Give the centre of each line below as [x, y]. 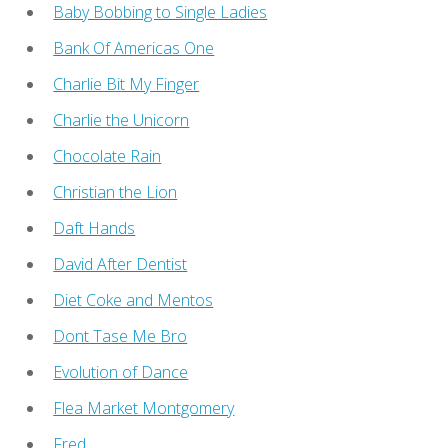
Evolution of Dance [121, 371]
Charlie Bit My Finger [126, 83]
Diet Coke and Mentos [133, 299]
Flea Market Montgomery [144, 407]
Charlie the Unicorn [121, 119]
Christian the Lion [115, 191]
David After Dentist [120, 263]
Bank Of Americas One [134, 47]
